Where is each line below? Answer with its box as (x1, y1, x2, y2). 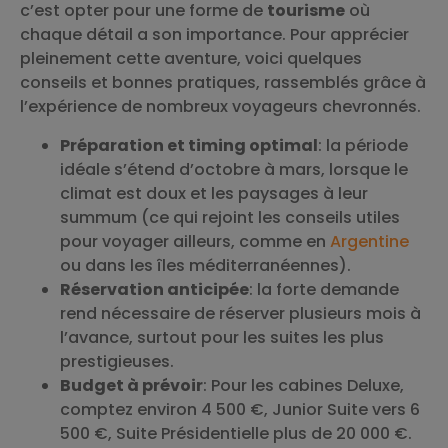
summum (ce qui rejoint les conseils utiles (60, 205, 400, 229)
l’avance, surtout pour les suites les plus (60, 325, 384, 349)
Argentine (330, 229, 409, 253)
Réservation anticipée (60, 277, 249, 301)
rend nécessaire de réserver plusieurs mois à (60, 301, 421, 325)
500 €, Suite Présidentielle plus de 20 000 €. (60, 421, 412, 445)
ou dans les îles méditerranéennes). (60, 253, 351, 277)
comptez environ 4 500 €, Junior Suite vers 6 (60, 397, 420, 421)
